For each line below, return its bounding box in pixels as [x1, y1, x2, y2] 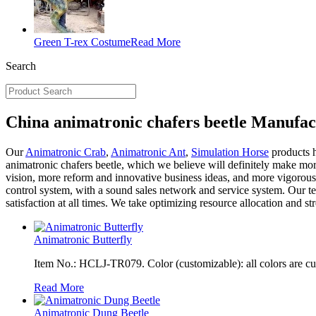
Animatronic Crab [25, 145, 106, 158]
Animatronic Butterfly [34, 233, 132, 245]
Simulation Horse [191, 145, 269, 158]
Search [6, 60, 36, 72]
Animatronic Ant [111, 145, 186, 158]
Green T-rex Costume [34, 36, 130, 48]
